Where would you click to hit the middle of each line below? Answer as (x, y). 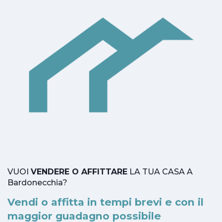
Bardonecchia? (37, 182)
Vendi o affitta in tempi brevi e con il (106, 202)
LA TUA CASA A (160, 171)
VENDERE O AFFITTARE (79, 171)
